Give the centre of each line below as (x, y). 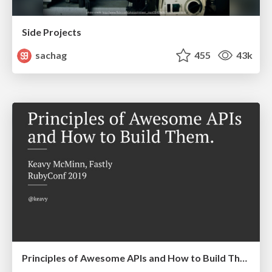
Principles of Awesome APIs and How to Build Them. (243, 258)
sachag (50, 55)
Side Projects (52, 32)
